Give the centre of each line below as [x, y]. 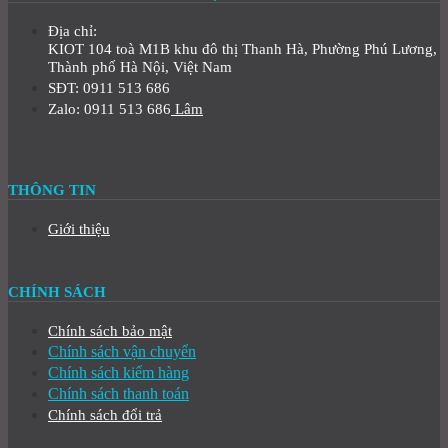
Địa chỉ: [72, 31]
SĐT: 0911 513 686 [109, 88]
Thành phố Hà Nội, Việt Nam [140, 67]
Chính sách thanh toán [118, 394]
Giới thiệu [79, 229]
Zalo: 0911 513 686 [109, 109]
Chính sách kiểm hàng [118, 373]
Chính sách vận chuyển [122, 352]
